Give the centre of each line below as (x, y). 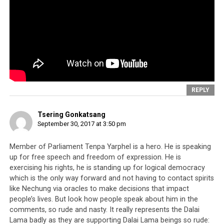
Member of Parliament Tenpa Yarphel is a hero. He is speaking (110, 147)
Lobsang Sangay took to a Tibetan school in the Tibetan (110, 13)
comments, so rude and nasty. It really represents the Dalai (104, 210)
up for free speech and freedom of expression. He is (95, 157)
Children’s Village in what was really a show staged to (106, 25)
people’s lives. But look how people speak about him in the (103, 199)
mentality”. (29, 49)
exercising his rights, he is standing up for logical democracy (107, 168)
